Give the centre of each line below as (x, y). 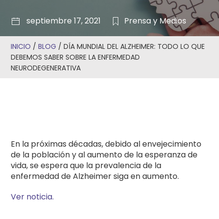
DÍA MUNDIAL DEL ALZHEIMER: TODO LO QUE (134, 46)
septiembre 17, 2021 (66, 21)
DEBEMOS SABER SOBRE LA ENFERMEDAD (76, 57)
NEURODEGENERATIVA (46, 68)
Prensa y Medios (155, 21)
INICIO (21, 46)
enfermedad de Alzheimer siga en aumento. (95, 176)
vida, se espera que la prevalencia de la (86, 165)
